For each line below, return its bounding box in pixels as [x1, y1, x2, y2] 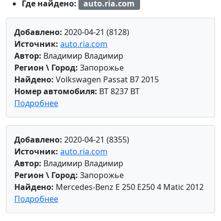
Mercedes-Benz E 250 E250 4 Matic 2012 [54, 182, 204, 193]
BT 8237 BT [97, 86, 140, 97]
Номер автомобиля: [14, 86, 97, 97]
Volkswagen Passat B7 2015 [54, 74, 159, 85]
